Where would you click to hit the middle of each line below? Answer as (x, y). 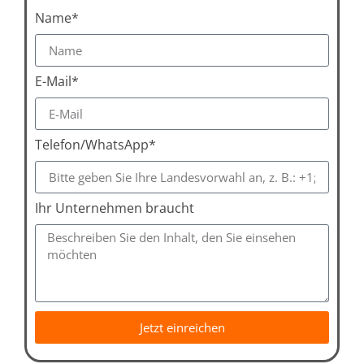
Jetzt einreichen (182, 327)
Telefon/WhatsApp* (95, 145)
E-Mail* (57, 82)
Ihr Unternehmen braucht (115, 208)
